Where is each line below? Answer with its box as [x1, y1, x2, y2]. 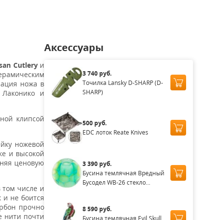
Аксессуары [44, 41, 104, 54]
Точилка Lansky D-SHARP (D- [82, 78, 163, 87]
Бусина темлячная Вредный [82, 168, 165, 177]
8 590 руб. [82, 204, 111, 213]
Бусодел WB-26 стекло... [82, 178, 150, 187]
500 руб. [82, 119, 107, 127]
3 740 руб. [82, 69, 111, 78]
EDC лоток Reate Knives [82, 128, 148, 137]
